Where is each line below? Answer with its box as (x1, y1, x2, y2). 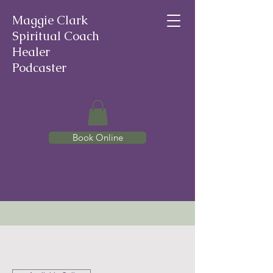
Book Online (72, 131, 123, 143)
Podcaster (12, 60, 66, 76)
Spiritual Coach (12, 28, 99, 44)
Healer (12, 44, 50, 60)
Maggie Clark (12, 12, 88, 28)
